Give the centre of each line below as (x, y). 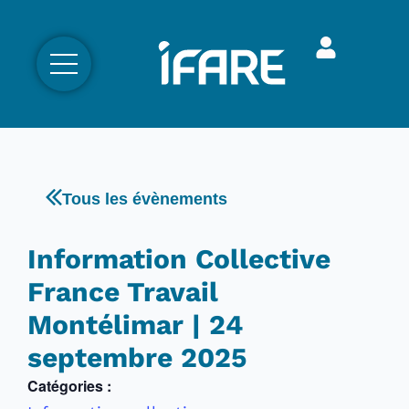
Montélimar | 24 (135, 325)
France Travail (123, 292)
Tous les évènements (145, 199)
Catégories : (69, 386)
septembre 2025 (137, 357)
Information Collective (179, 259)
